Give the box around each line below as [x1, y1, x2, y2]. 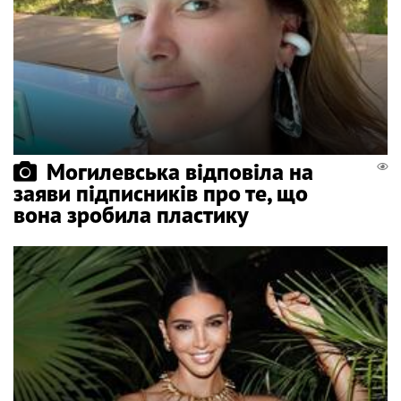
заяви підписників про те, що [13, 177, 308, 208]
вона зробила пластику [13, 199, 249, 229]
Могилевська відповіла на [47, 156, 313, 186]
